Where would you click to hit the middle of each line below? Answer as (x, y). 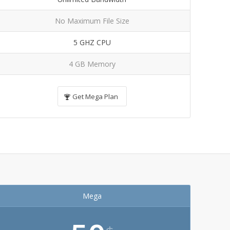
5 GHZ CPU (92, 42)
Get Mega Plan (95, 97)
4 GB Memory (92, 64)
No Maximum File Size (92, 21)
